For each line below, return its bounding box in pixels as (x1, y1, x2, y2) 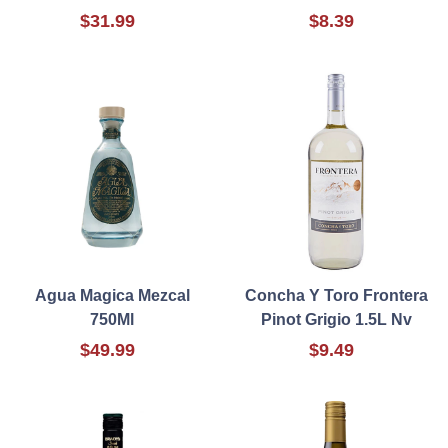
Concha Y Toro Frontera (244, 287, 428, 305)
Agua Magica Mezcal (34, 287, 190, 305)
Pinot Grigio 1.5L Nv (260, 311, 412, 329)
